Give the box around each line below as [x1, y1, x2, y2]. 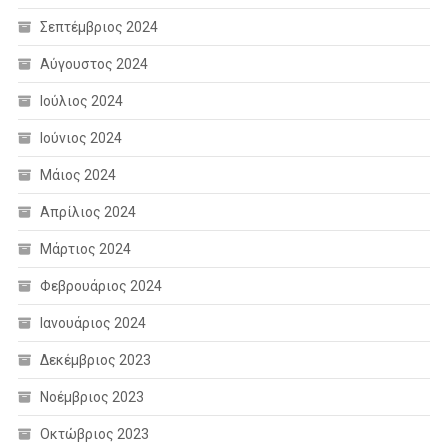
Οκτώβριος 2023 [39, 425, 149, 442]
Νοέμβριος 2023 [39, 388, 144, 405]
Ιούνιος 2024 [39, 129, 122, 146]
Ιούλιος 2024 [39, 92, 123, 109]
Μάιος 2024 [39, 166, 116, 183]
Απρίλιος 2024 [39, 203, 136, 220]
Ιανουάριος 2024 [39, 314, 146, 331]
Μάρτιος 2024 [39, 240, 131, 257]
